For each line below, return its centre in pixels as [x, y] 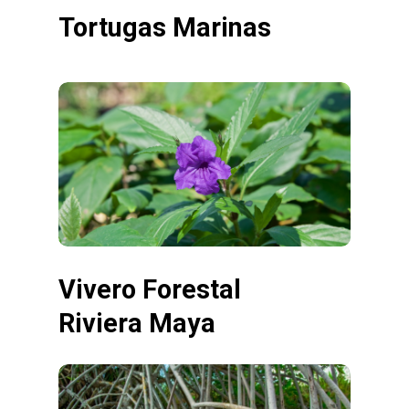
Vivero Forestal [150, 289]
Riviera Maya [137, 323]
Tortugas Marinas [165, 27]
